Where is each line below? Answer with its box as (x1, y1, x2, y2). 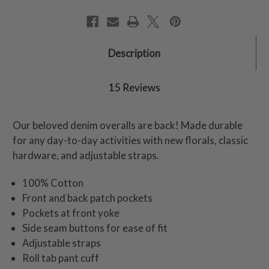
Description (108, 47, 160, 60)
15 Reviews (109, 81, 160, 94)
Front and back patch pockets (22, 192, 153, 205)
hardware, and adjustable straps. (13, 149, 159, 162)
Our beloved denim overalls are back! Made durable (13, 119, 243, 132)
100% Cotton (22, 177, 84, 190)
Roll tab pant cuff (22, 252, 100, 265)
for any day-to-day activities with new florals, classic (13, 134, 248, 147)
